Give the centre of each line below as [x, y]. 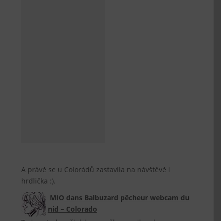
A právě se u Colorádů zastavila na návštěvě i [96, 169]
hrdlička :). [39, 181]
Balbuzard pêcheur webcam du [137, 198]
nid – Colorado [72, 209]
